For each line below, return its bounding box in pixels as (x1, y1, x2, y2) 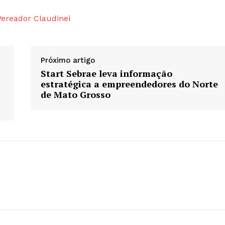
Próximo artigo (40, 56, 95, 65)
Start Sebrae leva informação (40, 67, 172, 80)
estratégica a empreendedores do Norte (40, 78, 218, 90)
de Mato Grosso (40, 88, 110, 101)
